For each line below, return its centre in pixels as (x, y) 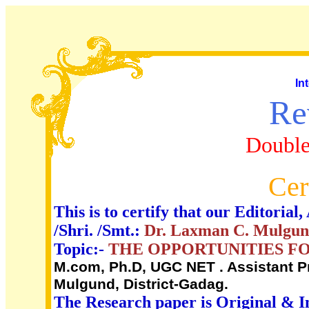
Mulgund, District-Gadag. (141, 284)
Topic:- (81, 249)
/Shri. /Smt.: (99, 230)
